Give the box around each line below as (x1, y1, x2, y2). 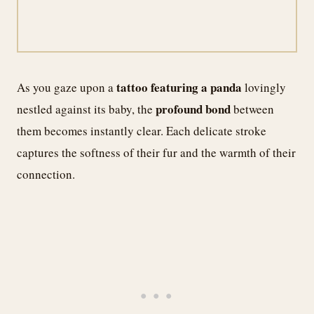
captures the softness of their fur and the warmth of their (17, 144, 296, 161)
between (231, 100, 274, 117)
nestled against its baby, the (17, 100, 156, 117)
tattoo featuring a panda (116, 78, 242, 96)
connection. (17, 165, 75, 182)
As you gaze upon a (17, 78, 116, 95)
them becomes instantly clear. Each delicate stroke (17, 122, 266, 139)
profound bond (156, 100, 231, 118)
